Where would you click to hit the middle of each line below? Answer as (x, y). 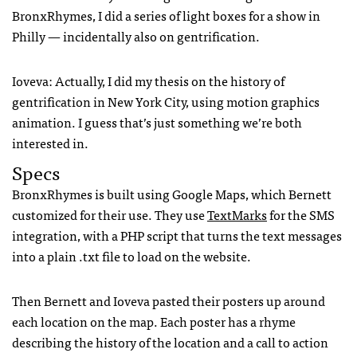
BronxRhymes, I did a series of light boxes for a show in (166, 15)
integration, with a (66, 235)
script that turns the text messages (243, 235)
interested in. (50, 142)
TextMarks (237, 214)
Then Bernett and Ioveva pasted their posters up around (169, 300)
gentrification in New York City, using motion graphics (166, 101)
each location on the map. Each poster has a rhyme (154, 321)
